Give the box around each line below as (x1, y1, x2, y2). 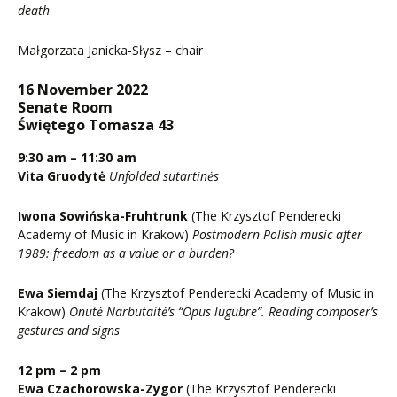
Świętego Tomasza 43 (18, 115, 174, 136)
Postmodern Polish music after (192, 226, 362, 244)
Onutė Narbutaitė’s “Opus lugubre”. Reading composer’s (69, 303, 378, 321)
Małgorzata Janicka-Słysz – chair (18, 42, 203, 59)
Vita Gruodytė (18, 167, 105, 185)
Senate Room (18, 97, 113, 118)
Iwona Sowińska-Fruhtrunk (18, 207, 188, 225)
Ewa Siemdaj (18, 284, 97, 302)
